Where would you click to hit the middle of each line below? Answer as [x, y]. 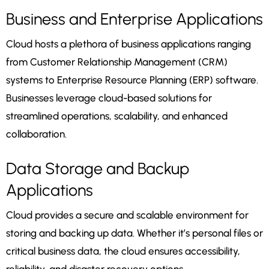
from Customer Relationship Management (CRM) [117, 62]
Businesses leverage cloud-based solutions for [109, 98]
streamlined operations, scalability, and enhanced [117, 116]
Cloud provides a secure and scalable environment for [127, 215]
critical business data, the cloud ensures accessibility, [123, 251]
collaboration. [36, 134]
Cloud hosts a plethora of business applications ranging [128, 44]
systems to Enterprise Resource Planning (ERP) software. [132, 80]
